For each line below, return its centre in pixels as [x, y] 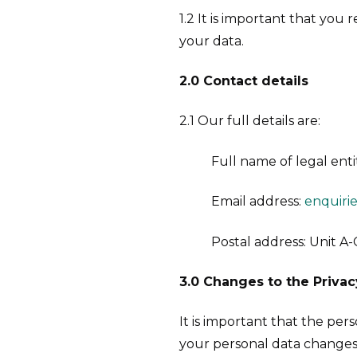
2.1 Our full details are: [250, 121]
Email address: [258, 202]
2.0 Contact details [244, 81]
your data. [212, 41]
